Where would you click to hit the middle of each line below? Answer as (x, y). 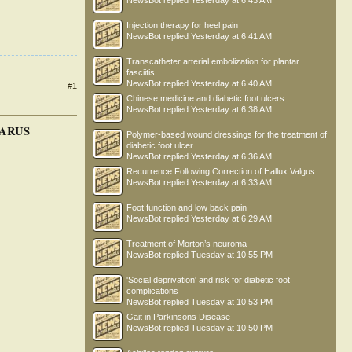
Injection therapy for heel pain (182, 25)
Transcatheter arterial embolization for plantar (213, 61)
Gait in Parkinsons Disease (178, 317)
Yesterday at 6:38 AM (231, 109)
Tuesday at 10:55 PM (232, 255)
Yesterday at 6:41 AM (231, 36)
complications (152, 291)
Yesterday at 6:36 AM (231, 156)
